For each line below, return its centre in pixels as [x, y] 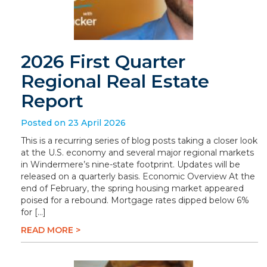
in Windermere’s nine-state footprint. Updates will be [131, 164]
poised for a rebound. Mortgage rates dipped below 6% [135, 200]
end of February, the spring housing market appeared [132, 188]
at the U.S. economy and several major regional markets [137, 153]
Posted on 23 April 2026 [73, 123]
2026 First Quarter [103, 62]
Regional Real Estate [115, 81]
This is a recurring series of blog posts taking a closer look [139, 141]
